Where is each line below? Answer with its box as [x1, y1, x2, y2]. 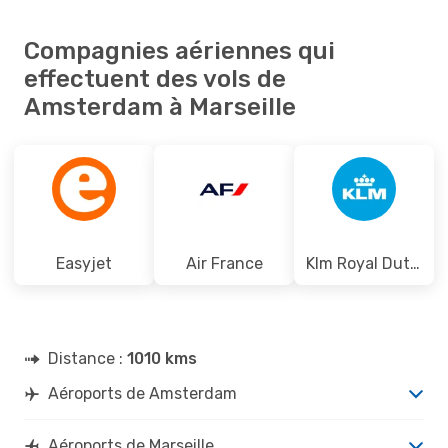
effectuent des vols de [24, 64, 286, 93]
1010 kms [127, 348, 197, 368]
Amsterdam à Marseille [24, 92, 296, 121]
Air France [185, 253, 263, 273]
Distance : [48, 348, 127, 368]
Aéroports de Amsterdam [48, 383, 237, 403]
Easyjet [56, 253, 112, 273]
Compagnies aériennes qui [24, 36, 335, 65]
